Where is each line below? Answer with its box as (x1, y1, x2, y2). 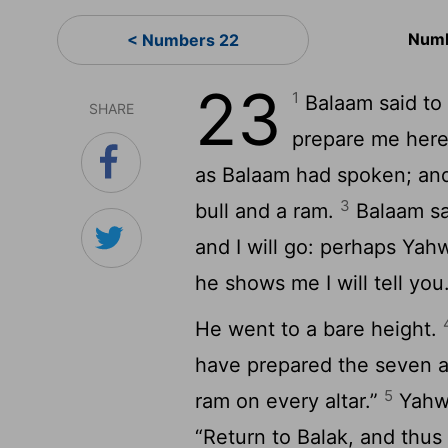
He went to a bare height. (195, 317, 444, 341)
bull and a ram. (195, 199, 341, 223)
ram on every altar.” (195, 389, 385, 413)
